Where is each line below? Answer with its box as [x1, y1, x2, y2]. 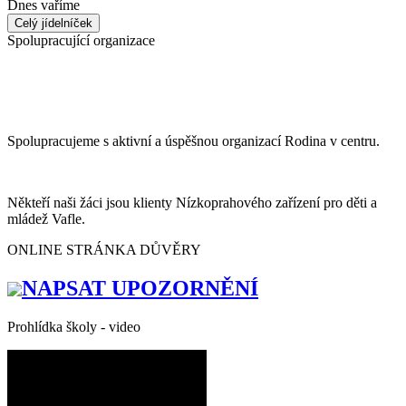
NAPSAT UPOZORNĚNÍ [22, 276, 258, 301]
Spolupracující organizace [7, 32, 155, 48]
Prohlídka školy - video [7, 319, 140, 335]
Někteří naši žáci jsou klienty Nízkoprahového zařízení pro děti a [7, 195, 377, 211]
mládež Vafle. [7, 211, 89, 227]
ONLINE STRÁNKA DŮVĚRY [7, 242, 201, 258]
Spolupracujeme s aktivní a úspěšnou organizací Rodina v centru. [7, 133, 380, 150]
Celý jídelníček [14, 15, 92, 30]
